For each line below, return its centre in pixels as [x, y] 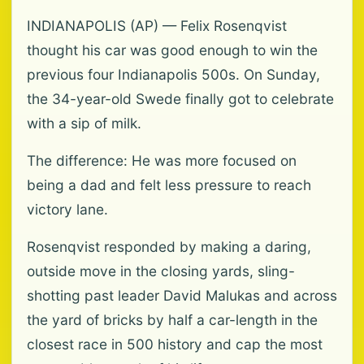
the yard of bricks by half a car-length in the [172, 320]
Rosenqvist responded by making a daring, [169, 247]
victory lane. [67, 210]
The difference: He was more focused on [162, 161]
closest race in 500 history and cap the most [175, 344]
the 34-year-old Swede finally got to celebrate [180, 99]
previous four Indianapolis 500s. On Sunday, [173, 75]
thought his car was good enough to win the [172, 50]
